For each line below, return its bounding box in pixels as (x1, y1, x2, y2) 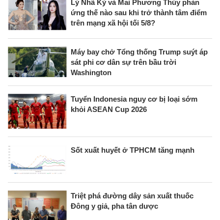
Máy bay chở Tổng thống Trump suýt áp (71, 48, 208, 56)
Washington (71, 68, 111, 77)
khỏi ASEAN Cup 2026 (71, 105, 147, 114)
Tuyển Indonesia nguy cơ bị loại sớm (71, 95, 197, 104)
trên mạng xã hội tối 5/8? (71, 18, 155, 27)
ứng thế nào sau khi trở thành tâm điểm (71, 8, 207, 17)
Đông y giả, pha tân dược (71, 202, 158, 210)
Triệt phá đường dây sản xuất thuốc (71, 192, 193, 200)
